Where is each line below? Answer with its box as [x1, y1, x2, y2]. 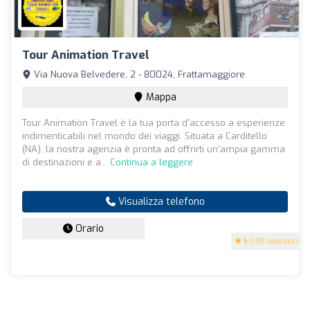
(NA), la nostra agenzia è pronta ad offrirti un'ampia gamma [22, 143, 285, 156]
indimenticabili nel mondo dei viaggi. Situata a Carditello [22, 130, 267, 143]
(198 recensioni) [248, 237, 302, 246]
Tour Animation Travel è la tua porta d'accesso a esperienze [22, 117, 285, 129]
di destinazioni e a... [22, 156, 110, 169]
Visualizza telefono [115, 195, 205, 209]
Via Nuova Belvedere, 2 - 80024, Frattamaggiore [31, 69, 245, 81]
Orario [73, 222, 104, 236]
